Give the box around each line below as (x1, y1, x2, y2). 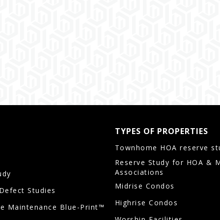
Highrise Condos (114, 198, 178, 208)
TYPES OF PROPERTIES (114, 126, 208, 137)
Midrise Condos (114, 181, 175, 191)
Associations (114, 167, 164, 177)
